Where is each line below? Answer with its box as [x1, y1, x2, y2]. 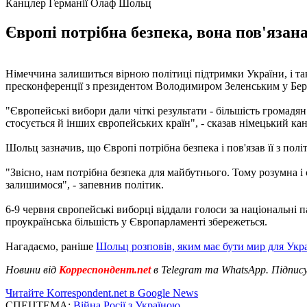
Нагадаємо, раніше [5, 240, 96, 252]
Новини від [5, 263, 56, 275]
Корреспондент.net [56, 263, 153, 275]
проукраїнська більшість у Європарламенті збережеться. [5, 215, 267, 228]
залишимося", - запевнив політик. [5, 178, 164, 191]
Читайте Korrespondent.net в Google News [5, 286, 198, 299]
